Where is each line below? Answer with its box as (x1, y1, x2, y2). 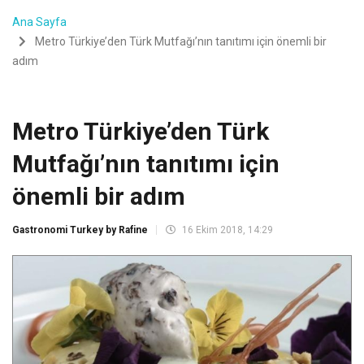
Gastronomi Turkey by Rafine (12, 223, 148, 236)
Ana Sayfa (12, 15, 67, 28)
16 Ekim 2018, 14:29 (180, 223, 273, 236)
